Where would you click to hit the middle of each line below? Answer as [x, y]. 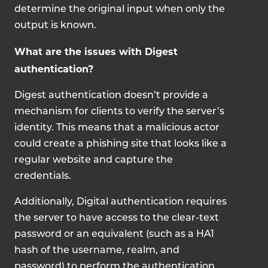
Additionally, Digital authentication [99, 202]
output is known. [55, 26]
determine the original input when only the [120, 10]
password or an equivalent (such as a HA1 [114, 234]
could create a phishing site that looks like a [121, 144]
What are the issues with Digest [96, 52]
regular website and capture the [94, 160]
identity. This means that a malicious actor [117, 128]
